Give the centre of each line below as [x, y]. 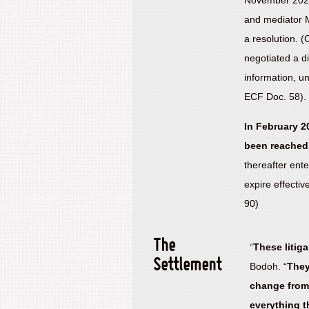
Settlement [187, 267]
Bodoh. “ [268, 267]
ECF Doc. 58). [276, 97]
